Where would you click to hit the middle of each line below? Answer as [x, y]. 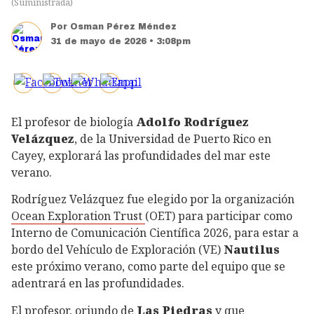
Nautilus [252, 250]
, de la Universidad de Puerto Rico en [173, 138]
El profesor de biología [74, 122]
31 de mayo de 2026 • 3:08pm [121, 41]
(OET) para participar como [219, 216]
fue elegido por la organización [211, 199]
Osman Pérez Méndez [123, 26]
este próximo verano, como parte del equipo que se [148, 267]
